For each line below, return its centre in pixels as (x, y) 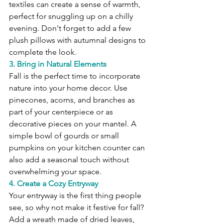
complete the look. (43, 52)
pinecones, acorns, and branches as (73, 100)
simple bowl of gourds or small (65, 136)
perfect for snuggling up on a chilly (72, 16)
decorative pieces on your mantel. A (74, 124)
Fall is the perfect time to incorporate (76, 76)
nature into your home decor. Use (69, 88)
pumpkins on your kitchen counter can (78, 148)
